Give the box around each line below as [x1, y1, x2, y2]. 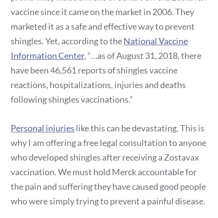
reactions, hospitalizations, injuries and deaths [11, 79, 186, 91]
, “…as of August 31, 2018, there [84, 50, 202, 61]
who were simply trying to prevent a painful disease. [11, 196, 206, 207]
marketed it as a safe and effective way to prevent [11, 21, 195, 32]
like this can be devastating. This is [74, 123, 205, 134]
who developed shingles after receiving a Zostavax [11, 152, 200, 163]
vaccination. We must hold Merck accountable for [11, 166, 197, 178]
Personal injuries [11, 123, 75, 134]
